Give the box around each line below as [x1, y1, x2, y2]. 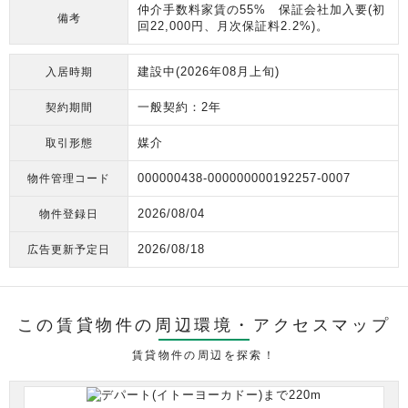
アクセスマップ [253, 316, 392, 334]
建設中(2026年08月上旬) [138, 65, 280, 78]
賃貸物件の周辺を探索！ [132, 349, 276, 361]
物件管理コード [27, 172, 110, 184]
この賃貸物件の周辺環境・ [16, 316, 253, 334]
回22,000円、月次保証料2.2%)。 [138, 19, 329, 33]
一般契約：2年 [138, 100, 221, 114]
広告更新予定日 [27, 243, 110, 255]
